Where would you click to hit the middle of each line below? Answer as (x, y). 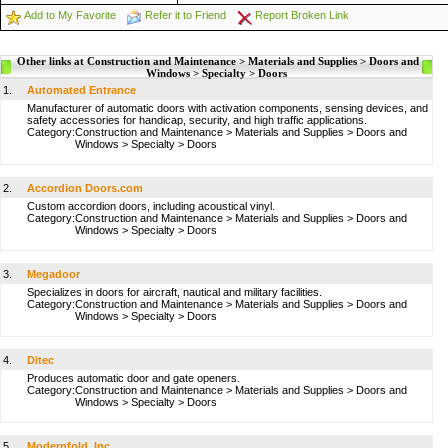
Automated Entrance (81, 90)
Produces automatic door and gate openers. (133, 378)
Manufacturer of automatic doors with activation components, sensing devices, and (227, 108)
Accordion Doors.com (85, 188)
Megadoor (53, 274)
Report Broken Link (302, 15)
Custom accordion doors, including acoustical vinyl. (151, 206)
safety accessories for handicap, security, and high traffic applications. (197, 120)
